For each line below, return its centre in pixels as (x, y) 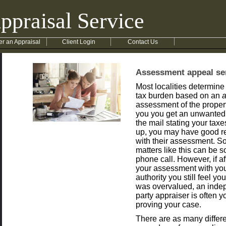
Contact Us (143, 42)
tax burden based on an (179, 96)
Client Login (79, 42)
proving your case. (169, 205)
